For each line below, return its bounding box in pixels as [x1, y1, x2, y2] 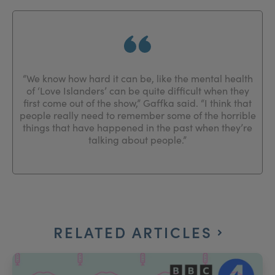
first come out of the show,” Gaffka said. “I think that [23, 96, 252, 109]
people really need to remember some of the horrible [19, 109, 256, 122]
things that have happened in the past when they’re [23, 121, 252, 134]
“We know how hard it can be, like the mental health [22, 72, 253, 85]
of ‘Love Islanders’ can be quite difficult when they [26, 84, 249, 97]
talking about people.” [88, 133, 187, 146]
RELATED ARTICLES [53, 222, 218, 242]
